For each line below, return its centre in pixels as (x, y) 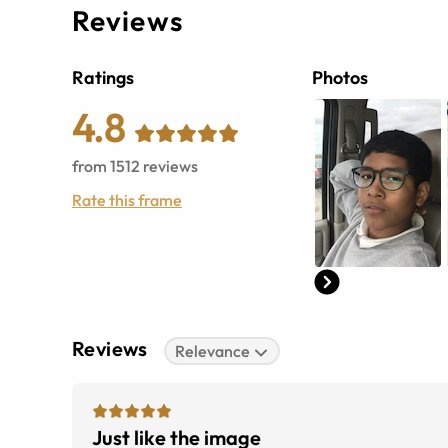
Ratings (103, 78)
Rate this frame (127, 200)
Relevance (213, 351)
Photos (340, 78)
